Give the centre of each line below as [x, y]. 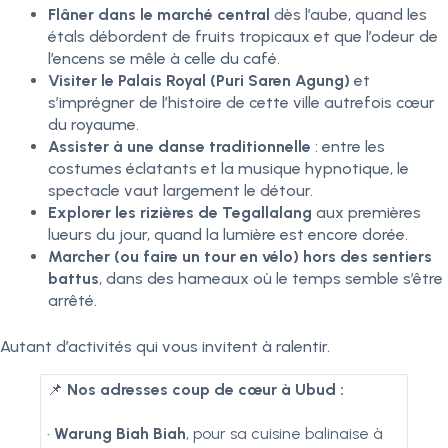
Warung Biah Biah [120, 433]
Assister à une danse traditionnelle [179, 146]
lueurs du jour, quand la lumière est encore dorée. [228, 234]
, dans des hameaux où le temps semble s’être [271, 278]
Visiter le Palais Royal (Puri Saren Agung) [199, 80]
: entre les [348, 146]
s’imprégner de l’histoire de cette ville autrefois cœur [241, 102]
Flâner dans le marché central [159, 14]
